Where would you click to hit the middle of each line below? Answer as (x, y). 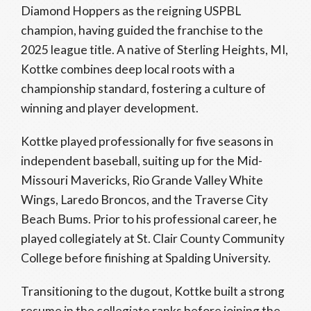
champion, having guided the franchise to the (142, 30)
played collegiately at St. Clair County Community (153, 238)
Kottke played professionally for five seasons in (147, 141)
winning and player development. (110, 108)
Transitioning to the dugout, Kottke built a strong (153, 291)
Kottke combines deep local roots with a (128, 69)
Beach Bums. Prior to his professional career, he (149, 219)
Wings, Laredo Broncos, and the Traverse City (144, 200)
